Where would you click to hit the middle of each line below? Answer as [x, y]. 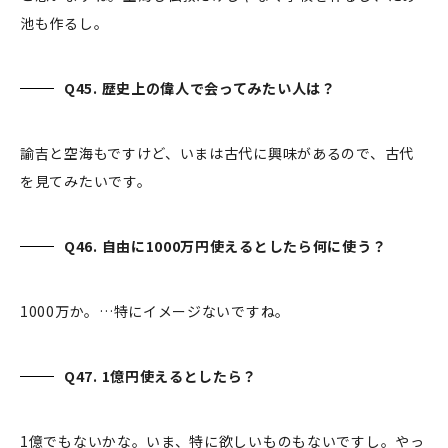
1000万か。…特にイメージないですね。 [157, 311]
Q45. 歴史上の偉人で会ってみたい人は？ [200, 88]
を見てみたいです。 [87, 181]
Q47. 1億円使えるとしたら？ [162, 376]
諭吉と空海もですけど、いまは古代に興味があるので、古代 [217, 153]
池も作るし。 [66, 23]
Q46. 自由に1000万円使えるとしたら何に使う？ [227, 246]
